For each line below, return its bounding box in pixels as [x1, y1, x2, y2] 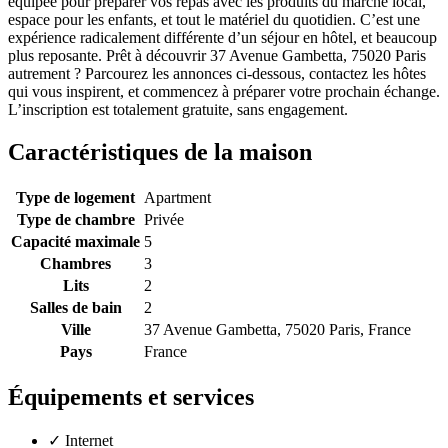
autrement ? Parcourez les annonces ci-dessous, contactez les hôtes [8, 65, 426, 83]
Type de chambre [16, 211, 135, 229]
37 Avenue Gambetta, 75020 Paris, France [144, 321, 411, 339]
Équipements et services [8, 384, 254, 411]
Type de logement [16, 189, 135, 207]
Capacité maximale [11, 233, 140, 251]
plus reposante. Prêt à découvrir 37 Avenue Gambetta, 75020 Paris [8, 47, 426, 65]
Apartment [144, 189, 211, 207]
